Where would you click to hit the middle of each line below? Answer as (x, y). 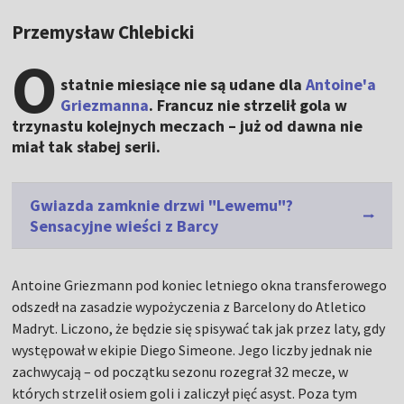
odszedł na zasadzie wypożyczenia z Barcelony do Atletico (189, 307)
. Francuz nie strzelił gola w (248, 106)
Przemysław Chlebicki (104, 32)
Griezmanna (105, 106)
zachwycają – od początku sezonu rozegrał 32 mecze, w (180, 372)
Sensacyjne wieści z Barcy (124, 226)
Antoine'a (341, 85)
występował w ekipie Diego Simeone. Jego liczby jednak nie (193, 350)
